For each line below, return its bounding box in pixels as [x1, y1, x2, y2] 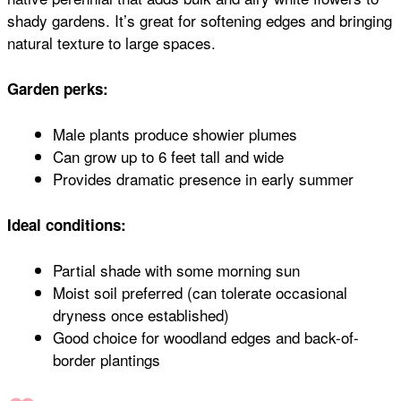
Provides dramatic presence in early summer [53, 167, 354, 191]
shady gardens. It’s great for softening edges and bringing [7, 9, 392, 32]
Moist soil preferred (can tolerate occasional [53, 281, 347, 304]
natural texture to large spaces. [7, 31, 216, 55]
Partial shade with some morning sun [53, 259, 300, 282]
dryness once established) [53, 303, 229, 327]
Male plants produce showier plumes [53, 123, 297, 146]
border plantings [53, 348, 160, 371]
